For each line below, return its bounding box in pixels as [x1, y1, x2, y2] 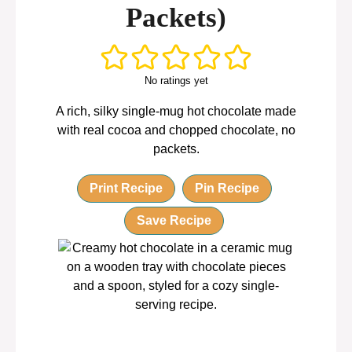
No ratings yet [144, 74, 208, 86]
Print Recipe [89, 181, 163, 195]
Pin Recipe [194, 181, 259, 195]
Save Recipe [137, 213, 211, 227]
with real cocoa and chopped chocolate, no [57, 123, 295, 137]
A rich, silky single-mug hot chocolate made [56, 104, 296, 118]
